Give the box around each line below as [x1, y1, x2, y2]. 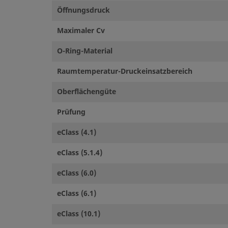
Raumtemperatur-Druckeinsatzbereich [57, 66, 192, 77]
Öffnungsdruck [57, 5, 110, 16]
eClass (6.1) [57, 188, 96, 199]
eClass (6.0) [57, 167, 96, 179]
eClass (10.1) [57, 208, 100, 219]
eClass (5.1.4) [57, 147, 102, 158]
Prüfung [57, 106, 85, 118]
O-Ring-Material [57, 45, 112, 56]
